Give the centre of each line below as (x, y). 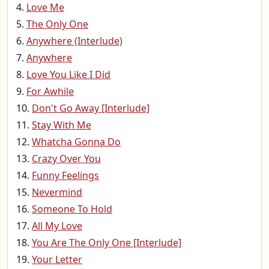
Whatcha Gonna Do (76, 142)
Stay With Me (62, 125)
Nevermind (57, 192)
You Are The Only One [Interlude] (107, 243)
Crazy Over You (66, 159)
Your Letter (57, 259)
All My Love (57, 226)
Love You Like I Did (68, 74)
